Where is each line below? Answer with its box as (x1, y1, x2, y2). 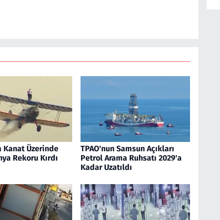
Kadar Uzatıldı (80, 162, 132, 172)
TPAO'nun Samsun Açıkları (80, 143, 174, 153)
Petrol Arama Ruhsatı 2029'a (80, 153, 182, 163)
